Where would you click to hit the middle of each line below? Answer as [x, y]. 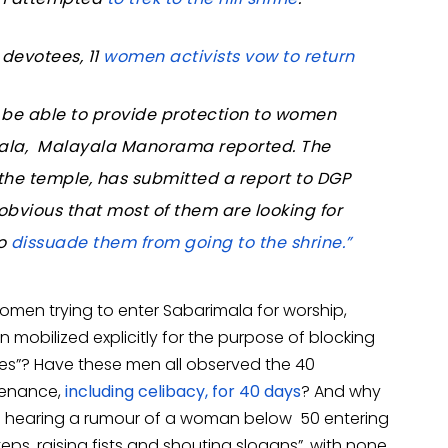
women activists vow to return [229, 56]
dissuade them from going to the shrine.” [181, 242]
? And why [341, 391]
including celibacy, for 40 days [183, 391]
